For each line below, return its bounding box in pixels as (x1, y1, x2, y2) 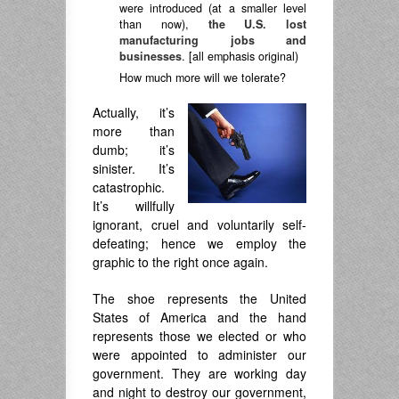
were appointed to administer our (93, 346, 306, 363)
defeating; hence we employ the (93, 234, 306, 252)
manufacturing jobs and (119, 32, 306, 48)
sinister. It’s (93, 159, 175, 177)
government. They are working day (93, 364, 306, 382)
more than (93, 122, 175, 140)
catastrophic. (93, 178, 165, 196)
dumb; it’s (93, 141, 175, 159)
